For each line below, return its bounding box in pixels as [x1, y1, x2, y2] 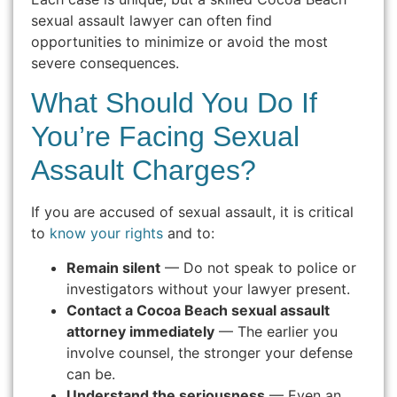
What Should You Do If [31, 87, 317, 120]
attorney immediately [66, 322, 214, 340]
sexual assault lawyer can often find [31, 11, 272, 29]
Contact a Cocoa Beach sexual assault [66, 300, 330, 319]
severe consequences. [31, 53, 179, 72]
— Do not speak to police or [160, 258, 356, 276]
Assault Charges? [31, 154, 256, 187]
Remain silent [66, 258, 160, 276]
